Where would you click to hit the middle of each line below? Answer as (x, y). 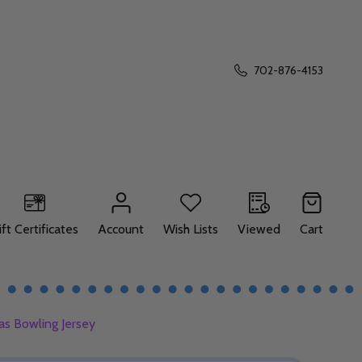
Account (121, 229)
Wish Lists (191, 229)
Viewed (259, 229)
